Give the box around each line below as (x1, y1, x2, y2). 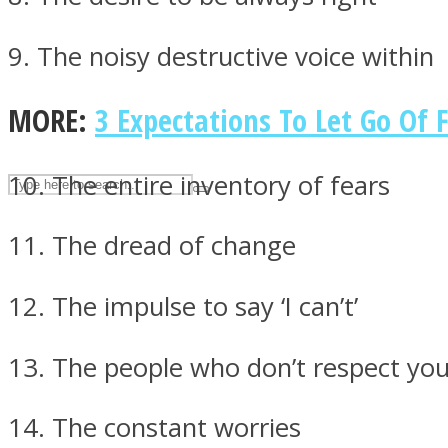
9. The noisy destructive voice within (8, 39, 434, 75)
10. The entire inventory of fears (8, 167, 390, 203)
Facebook (50, 321, 188, 363)
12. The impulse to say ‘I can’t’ (8, 289, 358, 325)
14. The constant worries (8, 410, 301, 446)
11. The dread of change (8, 228, 296, 264)
